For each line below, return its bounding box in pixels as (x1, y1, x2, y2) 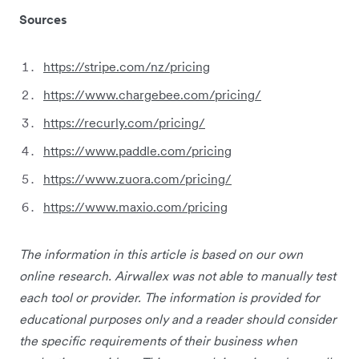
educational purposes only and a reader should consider (19, 310, 337, 327)
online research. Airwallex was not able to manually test (19, 267, 336, 284)
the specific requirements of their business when (19, 332, 297, 349)
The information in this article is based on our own (19, 245, 303, 262)
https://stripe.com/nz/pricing (43, 58, 210, 75)
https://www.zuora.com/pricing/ (43, 170, 232, 187)
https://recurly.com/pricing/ (43, 114, 205, 131)
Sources (19, 10, 67, 27)
